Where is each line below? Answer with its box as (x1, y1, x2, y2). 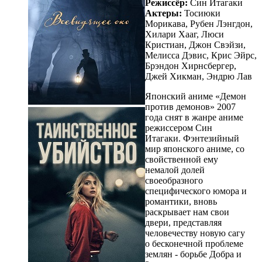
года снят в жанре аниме (145, 112, 243, 122)
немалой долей (145, 164, 205, 175)
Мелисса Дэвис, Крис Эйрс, (145, 50, 257, 60)
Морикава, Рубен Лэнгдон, (145, 18, 253, 29)
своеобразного (145, 175, 203, 185)
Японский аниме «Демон (145, 91, 246, 101)
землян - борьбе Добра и (145, 249, 242, 259)
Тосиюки (182, 8, 220, 18)
